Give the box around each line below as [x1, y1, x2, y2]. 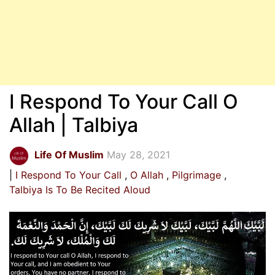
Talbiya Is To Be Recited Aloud [9, 184, 150, 196]
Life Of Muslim [34, 149, 104, 161]
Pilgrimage [172, 169, 221, 181]
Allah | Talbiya [9, 113, 138, 137]
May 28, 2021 [107, 149, 170, 161]
